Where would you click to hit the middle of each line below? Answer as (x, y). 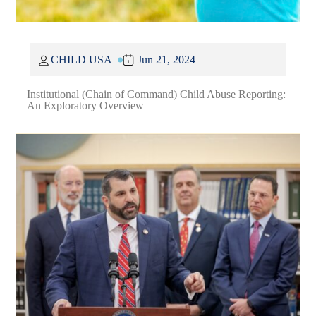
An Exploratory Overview (86, 106)
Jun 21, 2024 (167, 60)
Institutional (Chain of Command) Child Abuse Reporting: (157, 95)
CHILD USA (82, 60)
